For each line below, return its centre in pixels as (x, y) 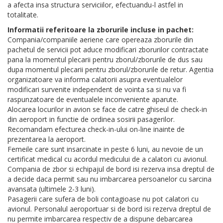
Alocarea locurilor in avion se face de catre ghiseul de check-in (107, 110)
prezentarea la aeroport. (47, 139)
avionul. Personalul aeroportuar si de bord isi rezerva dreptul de (109, 209)
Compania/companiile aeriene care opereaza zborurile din (100, 40)
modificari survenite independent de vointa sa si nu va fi (97, 90)
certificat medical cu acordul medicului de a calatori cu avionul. (108, 159)
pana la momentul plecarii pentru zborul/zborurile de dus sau (105, 60)
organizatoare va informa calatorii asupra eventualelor (95, 80)
